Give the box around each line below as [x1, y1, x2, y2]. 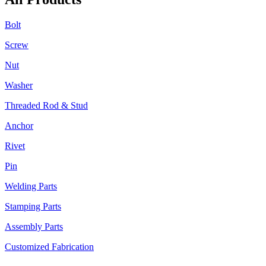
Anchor [5, 120, 33, 131]
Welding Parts [5, 180, 57, 191]
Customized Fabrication [5, 241, 94, 252]
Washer [5, 80, 33, 90]
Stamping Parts [5, 201, 61, 211]
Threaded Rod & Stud [5, 100, 88, 110]
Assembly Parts [5, 221, 63, 232]
